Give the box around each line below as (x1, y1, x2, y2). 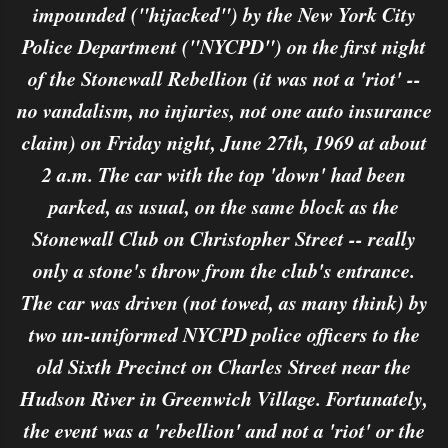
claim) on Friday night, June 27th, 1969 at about (21, 128, 427, 156)
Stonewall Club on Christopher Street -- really (32, 224, 416, 252)
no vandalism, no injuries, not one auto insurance (16, 96, 432, 124)
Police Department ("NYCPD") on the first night (22, 32, 426, 60)
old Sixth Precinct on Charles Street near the (37, 352, 411, 380)
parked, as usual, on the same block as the (49, 192, 399, 220)
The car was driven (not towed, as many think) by (20, 288, 428, 316)
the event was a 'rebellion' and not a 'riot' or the (23, 416, 425, 444)
